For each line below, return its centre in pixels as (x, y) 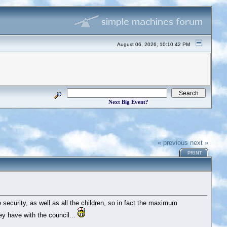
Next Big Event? (128, 102)
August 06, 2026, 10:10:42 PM (154, 44)
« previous (173, 142)
